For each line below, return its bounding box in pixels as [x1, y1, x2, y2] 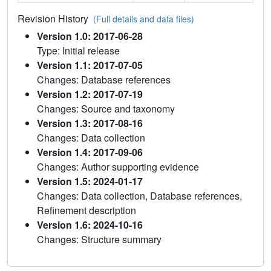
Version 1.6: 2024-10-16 [37, 218, 143, 232]
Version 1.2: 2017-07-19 [37, 87, 143, 102]
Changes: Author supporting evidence [37, 160, 199, 174]
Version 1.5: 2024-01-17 [37, 174, 143, 189]
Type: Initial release [37, 44, 120, 58]
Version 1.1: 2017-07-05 [37, 58, 143, 73]
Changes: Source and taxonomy [37, 102, 175, 116]
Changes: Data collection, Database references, [37, 189, 242, 203]
